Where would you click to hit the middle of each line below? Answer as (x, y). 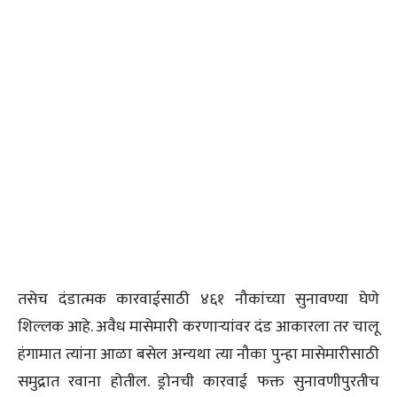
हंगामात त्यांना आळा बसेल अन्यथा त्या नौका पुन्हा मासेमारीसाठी (198, 354)
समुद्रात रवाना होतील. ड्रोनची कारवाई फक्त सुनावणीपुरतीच (198, 381)
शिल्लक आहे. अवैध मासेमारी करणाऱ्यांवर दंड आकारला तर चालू (198, 327)
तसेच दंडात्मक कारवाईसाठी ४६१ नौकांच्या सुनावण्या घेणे (198, 299)
